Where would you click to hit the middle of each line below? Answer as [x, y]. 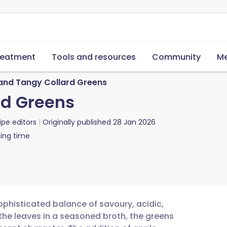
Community [176, 57]
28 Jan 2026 [134, 122]
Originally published [77, 122]
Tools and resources [94, 57]
